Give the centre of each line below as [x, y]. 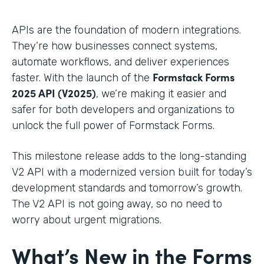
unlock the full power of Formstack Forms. [113, 125]
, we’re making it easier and [161, 93]
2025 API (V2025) [54, 93]
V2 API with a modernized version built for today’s [132, 172]
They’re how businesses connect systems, [115, 46]
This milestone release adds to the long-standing [129, 156]
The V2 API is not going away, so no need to [117, 204]
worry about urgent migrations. [87, 220]
